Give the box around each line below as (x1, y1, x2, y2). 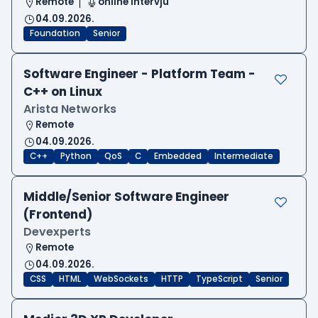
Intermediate (214, 150, 273, 163)
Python (60, 150, 92, 163)
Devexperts (23, 224, 91, 241)
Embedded (154, 150, 202, 163)
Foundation (30, 28, 80, 40)
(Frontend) (23, 206, 92, 224)
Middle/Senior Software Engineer (23, 188, 229, 206)
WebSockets (94, 273, 148, 285)
